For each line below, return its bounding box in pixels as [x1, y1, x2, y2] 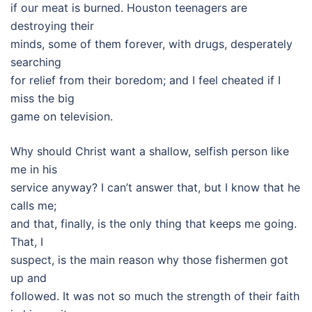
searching [10, 55, 61, 69]
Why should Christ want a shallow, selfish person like [10, 144, 289, 158]
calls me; [10, 198, 56, 212]
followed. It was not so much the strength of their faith [10, 289, 299, 303]
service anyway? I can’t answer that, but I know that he [10, 180, 300, 194]
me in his [10, 162, 57, 176]
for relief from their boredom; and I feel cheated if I [10, 73, 281, 87]
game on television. [10, 109, 113, 123]
